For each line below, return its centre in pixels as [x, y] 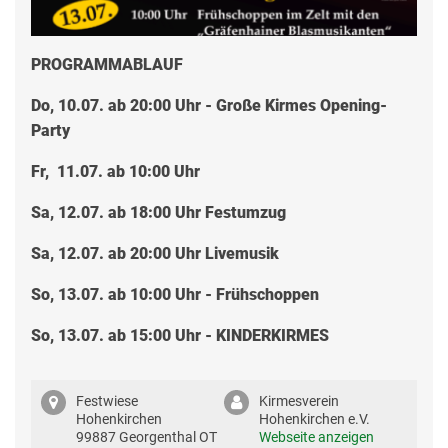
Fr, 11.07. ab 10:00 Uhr [115, 171]
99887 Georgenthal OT [146, 437]
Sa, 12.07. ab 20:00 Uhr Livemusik [193, 253]
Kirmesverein [299, 401]
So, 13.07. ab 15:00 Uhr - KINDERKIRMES [180, 335]
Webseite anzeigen [316, 437]
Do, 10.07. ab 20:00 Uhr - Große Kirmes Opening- [209, 105]
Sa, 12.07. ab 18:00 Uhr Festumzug [158, 212]
